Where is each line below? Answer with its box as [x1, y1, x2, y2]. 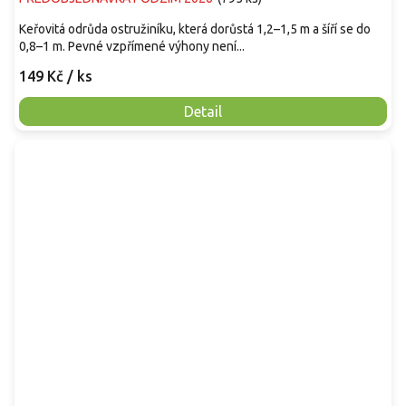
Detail [184, 103, 222, 121]
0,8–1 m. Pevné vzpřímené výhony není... [19, 39, 245, 54]
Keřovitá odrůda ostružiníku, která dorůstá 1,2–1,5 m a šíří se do [19, 22, 371, 37]
